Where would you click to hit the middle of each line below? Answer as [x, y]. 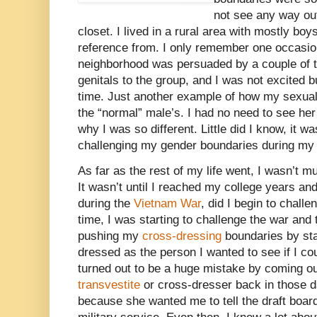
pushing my [110, 236]
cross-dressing [182, 236]
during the [106, 204]
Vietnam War [167, 204]
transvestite [109, 285]
